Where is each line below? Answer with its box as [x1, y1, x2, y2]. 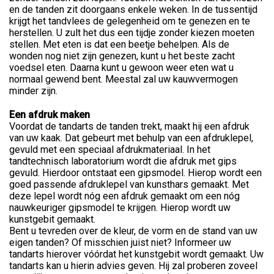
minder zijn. [9, 84, 57, 97]
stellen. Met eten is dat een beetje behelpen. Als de [9, 38, 229, 50]
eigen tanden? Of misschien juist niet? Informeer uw [9, 236, 231, 248]
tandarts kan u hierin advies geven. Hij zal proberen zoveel [9, 259, 257, 272]
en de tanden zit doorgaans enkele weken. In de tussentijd [9, 3, 257, 15]
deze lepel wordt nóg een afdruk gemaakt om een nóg [9, 190, 240, 202]
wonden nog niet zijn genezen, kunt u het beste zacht [9, 50, 235, 62]
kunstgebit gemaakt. [9, 213, 95, 225]
